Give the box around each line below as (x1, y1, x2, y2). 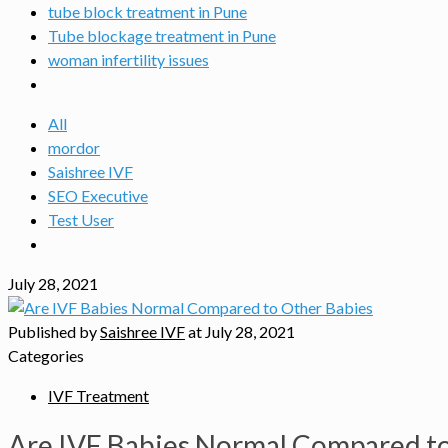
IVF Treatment (48, 386, 149, 405)
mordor (48, 138, 100, 157)
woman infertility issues (48, 50, 209, 69)
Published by (8, 322, 100, 341)
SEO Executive (48, 186, 148, 205)
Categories (8, 346, 84, 365)
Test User (48, 210, 114, 229)
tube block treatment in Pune (48, 2, 247, 21)
